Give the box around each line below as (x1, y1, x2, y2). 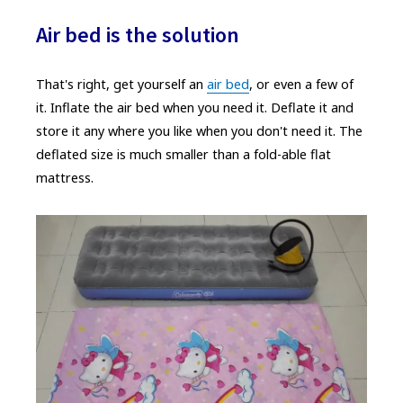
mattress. (36, 169, 94, 186)
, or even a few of (249, 76, 354, 93)
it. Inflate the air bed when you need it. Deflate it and (36, 99, 354, 116)
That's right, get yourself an (36, 76, 207, 93)
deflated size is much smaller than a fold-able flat (36, 146, 331, 163)
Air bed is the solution (36, 21, 239, 49)
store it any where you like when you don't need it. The (36, 122, 363, 139)
